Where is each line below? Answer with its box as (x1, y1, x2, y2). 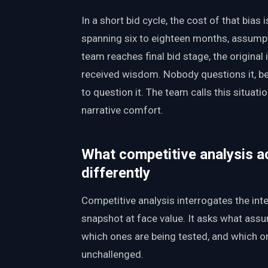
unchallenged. (81, 248, 144, 260)
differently (81, 165, 150, 182)
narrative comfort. (81, 104, 163, 117)
